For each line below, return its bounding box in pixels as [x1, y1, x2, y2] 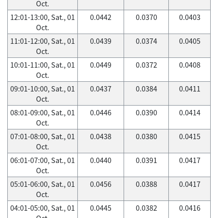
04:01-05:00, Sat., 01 [10, 202, 75, 213]
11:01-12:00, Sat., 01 [10, 36, 75, 46]
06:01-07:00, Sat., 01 [10, 155, 75, 165]
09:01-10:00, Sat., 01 [10, 83, 75, 94]
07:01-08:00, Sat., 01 [10, 131, 75, 142]
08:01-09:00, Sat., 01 [10, 107, 75, 118]
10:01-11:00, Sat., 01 [10, 59, 75, 70]
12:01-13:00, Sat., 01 [10, 12, 75, 22]
